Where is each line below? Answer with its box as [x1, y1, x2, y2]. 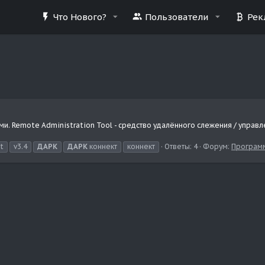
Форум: [203, 141, 231, 151]
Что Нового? [53, 11, 106, 22]
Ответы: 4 [164, 141, 198, 151]
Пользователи [145, 11, 209, 22]
